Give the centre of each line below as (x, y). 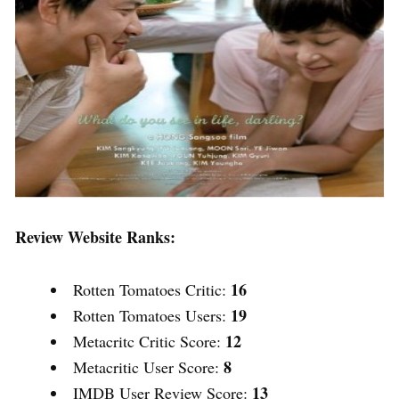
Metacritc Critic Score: (149, 342)
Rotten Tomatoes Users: (152, 316)
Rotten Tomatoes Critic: (152, 290)
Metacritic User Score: (148, 367)
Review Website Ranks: (95, 237)
